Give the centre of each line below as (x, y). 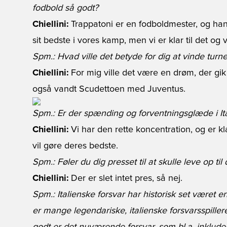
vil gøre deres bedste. (75, 146)
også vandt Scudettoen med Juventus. (109, 89)
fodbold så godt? (65, 8)
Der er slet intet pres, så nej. (125, 178)
